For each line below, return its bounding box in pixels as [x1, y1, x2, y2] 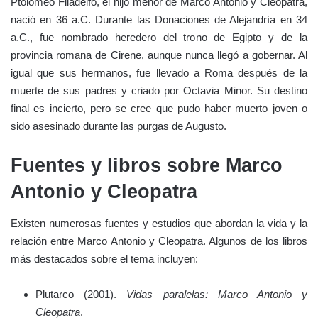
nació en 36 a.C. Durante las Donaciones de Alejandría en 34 [11, 13, 307, 26]
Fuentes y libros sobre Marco [11, 154, 283, 176]
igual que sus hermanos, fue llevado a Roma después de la [11, 66, 307, 79]
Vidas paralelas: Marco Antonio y [126, 288, 308, 301]
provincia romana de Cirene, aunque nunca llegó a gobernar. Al [11, 48, 307, 61]
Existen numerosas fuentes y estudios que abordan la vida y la [11, 217, 307, 230]
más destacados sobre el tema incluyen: [11, 253, 198, 265]
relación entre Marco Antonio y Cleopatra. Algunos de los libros [11, 235, 307, 248]
